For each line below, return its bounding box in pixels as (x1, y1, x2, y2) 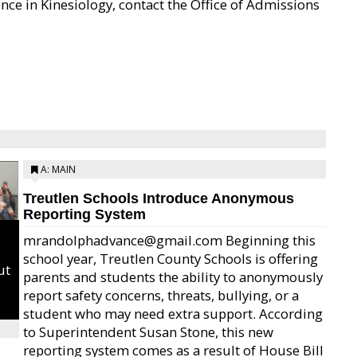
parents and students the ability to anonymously (23, 268, 323, 286)
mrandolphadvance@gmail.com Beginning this (23, 231, 316, 249)
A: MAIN (41, 163, 76, 176)
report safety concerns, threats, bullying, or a (23, 286, 299, 304)
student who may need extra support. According (23, 304, 323, 323)
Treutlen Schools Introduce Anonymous (23, 190, 294, 206)
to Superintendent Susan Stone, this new (23, 323, 273, 341)
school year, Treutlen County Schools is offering (23, 249, 318, 268)
